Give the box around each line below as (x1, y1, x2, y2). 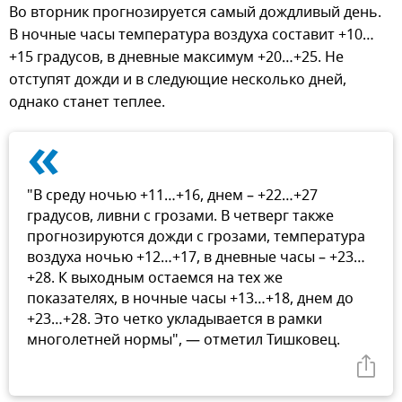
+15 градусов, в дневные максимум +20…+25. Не (9, 46, 344, 68)
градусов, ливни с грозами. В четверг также (27, 205, 334, 227)
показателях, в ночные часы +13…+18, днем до (27, 287, 354, 310)
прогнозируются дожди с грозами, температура (27, 225, 365, 248)
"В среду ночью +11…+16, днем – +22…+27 (27, 184, 318, 206)
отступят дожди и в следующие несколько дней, (9, 68, 346, 91)
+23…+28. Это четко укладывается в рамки (27, 308, 322, 330)
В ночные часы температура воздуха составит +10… (9, 23, 374, 46)
